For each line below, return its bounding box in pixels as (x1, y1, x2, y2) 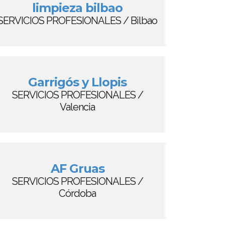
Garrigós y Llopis (28, 75, 127, 89)
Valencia (60, 101, 95, 113)
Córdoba (59, 187, 96, 199)
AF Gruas (50, 161, 104, 176)
